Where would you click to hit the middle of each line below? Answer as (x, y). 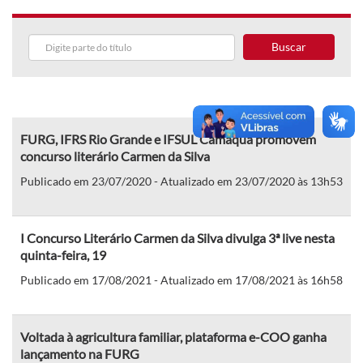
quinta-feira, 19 (63, 254)
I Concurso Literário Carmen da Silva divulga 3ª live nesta (177, 237)
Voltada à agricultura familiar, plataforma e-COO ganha (173, 336)
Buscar (288, 46)
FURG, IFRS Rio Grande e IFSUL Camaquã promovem (168, 139)
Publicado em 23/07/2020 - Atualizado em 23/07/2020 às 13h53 (181, 181)
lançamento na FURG (80, 353)
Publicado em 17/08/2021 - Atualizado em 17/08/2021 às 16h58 (181, 280)
